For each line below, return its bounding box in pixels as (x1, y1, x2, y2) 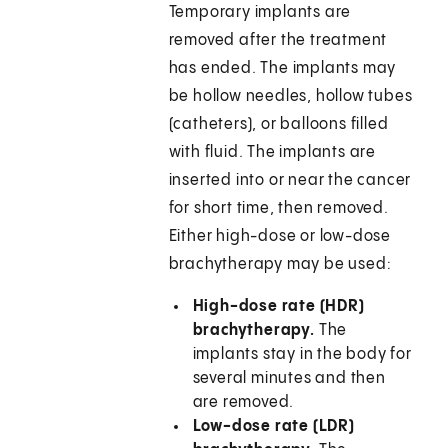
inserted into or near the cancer (168, 172, 412, 190)
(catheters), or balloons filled (168, 116, 389, 134)
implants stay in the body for (192, 346, 412, 364)
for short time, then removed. (168, 200, 389, 218)
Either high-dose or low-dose (168, 228, 392, 246)
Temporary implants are (168, 4, 352, 22)
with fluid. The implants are (168, 144, 377, 162)
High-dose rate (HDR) (192, 298, 365, 316)
